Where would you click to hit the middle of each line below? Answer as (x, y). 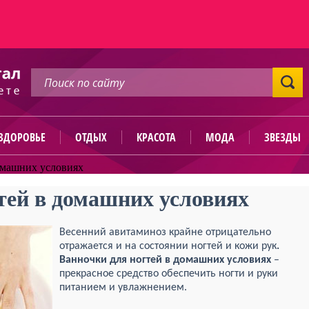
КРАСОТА (156, 137)
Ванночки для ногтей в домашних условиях (165, 260)
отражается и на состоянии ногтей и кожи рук (168, 246)
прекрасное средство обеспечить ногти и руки (169, 274)
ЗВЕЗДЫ (282, 137)
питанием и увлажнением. (123, 288)
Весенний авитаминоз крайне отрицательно (165, 232)
